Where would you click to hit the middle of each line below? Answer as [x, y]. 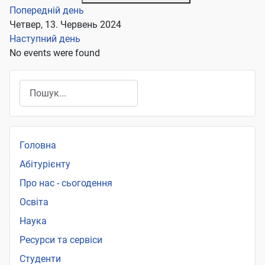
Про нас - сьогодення [66, 183]
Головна [38, 146]
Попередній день [47, 11]
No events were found [55, 53]
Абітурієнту [45, 164]
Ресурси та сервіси [61, 240]
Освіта [34, 202]
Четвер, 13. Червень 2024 [65, 25]
